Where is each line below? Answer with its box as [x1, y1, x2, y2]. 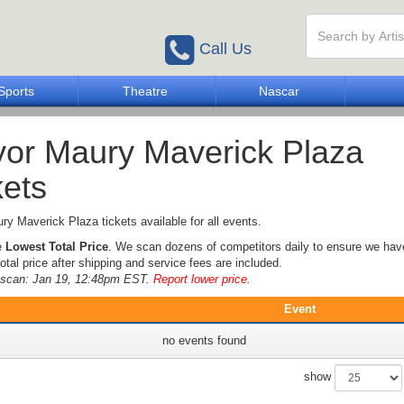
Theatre [123, 84, 168, 98]
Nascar [258, 84, 299, 98]
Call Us [199, 40, 252, 58]
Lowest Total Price [5, 240, 108, 253]
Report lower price [153, 272, 247, 286]
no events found [161, 334, 246, 347]
